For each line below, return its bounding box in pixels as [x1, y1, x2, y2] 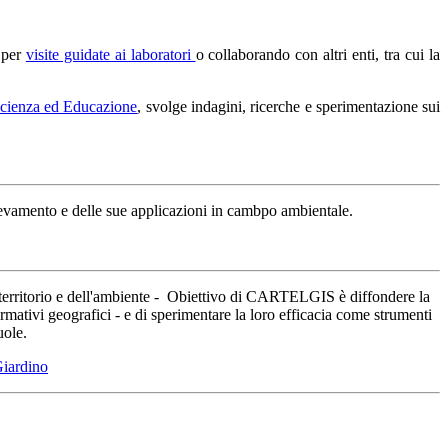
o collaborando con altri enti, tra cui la [195, 45, 441, 63]
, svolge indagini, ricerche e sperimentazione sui [137, 97, 441, 115]
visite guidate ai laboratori [25, 45, 196, 63]
